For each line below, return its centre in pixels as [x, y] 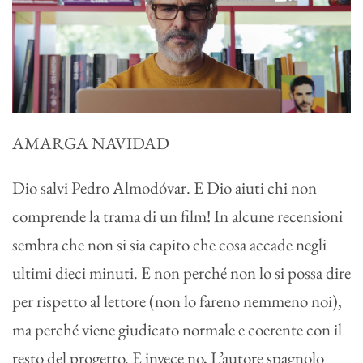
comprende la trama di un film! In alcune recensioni [177, 216]
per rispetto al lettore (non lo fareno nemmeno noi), [177, 301]
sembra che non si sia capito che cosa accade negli [169, 245]
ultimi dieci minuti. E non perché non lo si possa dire [181, 273]
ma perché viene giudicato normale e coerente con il [177, 330]
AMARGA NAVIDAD [91, 143]
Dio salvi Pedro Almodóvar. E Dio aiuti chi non [164, 188]
